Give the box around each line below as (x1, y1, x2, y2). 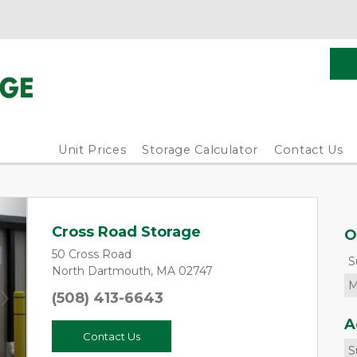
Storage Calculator (142, 143, 258, 157)
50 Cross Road (52, 247, 131, 261)
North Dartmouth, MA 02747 (52, 264, 213, 278)
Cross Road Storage (52, 223, 201, 241)
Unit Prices (58, 143, 127, 157)
